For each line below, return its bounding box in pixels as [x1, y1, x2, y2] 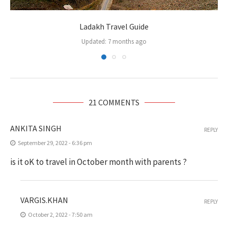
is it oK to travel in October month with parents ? [10, 156, 187, 167]
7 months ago [106, 37, 147, 46]
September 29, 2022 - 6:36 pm [18, 139, 92, 147]
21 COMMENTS [89, 97, 139, 107]
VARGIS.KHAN [20, 195, 68, 205]
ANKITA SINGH [10, 123, 62, 133]
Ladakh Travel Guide [79, 21, 149, 32]
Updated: [81, 37, 106, 46]
